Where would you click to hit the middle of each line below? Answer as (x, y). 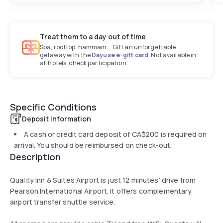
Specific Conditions (53, 107)
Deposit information (56, 118)
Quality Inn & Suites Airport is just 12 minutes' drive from (103, 180)
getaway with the (66, 55)
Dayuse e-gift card (120, 55)
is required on (183, 134)
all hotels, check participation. (84, 63)
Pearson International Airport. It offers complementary (101, 191)
